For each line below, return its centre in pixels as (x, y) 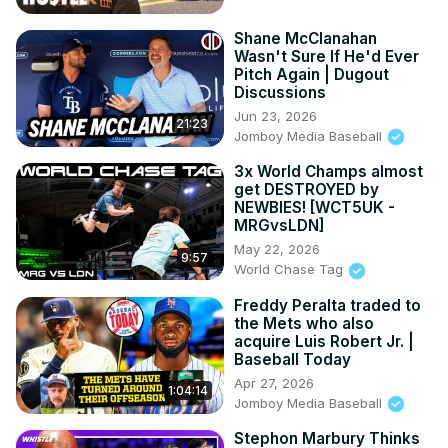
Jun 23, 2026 (275, 115)
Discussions (280, 92)
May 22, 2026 (277, 249)
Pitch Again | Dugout (311, 74)
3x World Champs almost (328, 172)
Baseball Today (292, 359)
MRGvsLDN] (279, 226)
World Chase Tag (290, 269)
